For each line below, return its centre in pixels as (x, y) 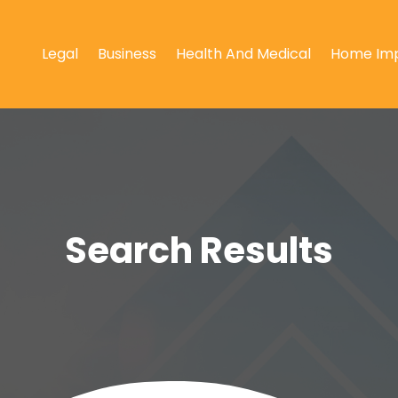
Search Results (199, 251)
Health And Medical (243, 53)
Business (127, 53)
